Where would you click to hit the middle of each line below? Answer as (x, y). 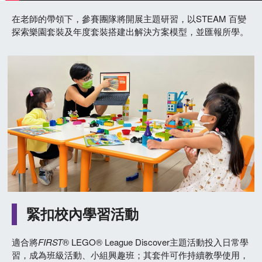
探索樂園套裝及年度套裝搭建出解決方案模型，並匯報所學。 (130, 32)
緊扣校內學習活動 (82, 214)
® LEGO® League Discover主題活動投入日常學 (156, 242)
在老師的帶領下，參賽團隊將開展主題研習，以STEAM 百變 (129, 19)
